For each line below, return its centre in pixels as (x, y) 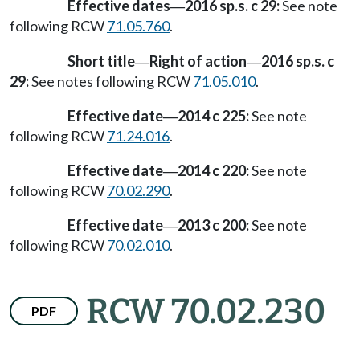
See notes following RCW (111, 81)
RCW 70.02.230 (206, 312)
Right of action (198, 61)
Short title (101, 61)
